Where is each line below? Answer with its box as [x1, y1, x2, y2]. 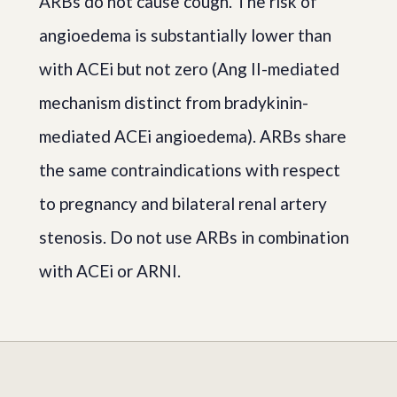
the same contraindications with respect [39, 159, 340, 180]
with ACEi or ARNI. [39, 260, 181, 281]
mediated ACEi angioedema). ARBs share [39, 125, 346, 146]
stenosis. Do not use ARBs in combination [39, 226, 349, 247]
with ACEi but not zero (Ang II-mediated [39, 58, 339, 79]
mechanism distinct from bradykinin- [39, 91, 308, 113]
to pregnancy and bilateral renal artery [39, 192, 327, 214]
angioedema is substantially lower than [39, 24, 331, 45]
